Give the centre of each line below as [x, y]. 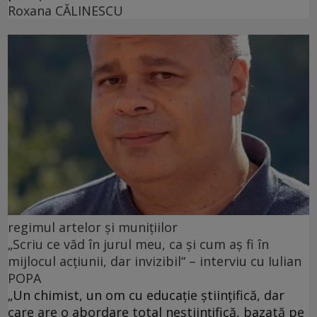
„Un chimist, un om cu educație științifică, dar [146, 295]
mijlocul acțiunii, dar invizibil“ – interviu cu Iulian [155, 261]
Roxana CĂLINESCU [65, 10]
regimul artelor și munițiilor [93, 227]
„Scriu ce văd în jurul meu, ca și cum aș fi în [138, 244]
